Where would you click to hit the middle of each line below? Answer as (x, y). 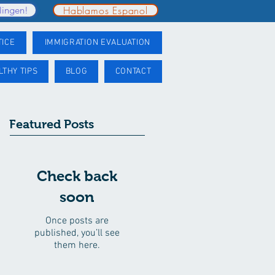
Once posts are (77, 221)
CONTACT (133, 72)
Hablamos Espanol (106, 10)
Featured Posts (52, 124)
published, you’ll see (77, 233)
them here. (77, 246)
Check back (77, 176)
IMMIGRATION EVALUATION (97, 43)
